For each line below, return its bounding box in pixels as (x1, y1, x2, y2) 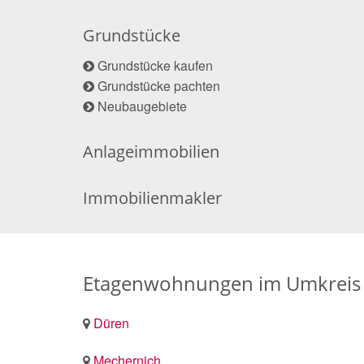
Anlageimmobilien (83, 140, 219, 162)
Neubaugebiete (97, 96, 187, 115)
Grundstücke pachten (97, 76, 220, 95)
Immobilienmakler (83, 186, 222, 209)
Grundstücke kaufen (97, 55, 213, 75)
